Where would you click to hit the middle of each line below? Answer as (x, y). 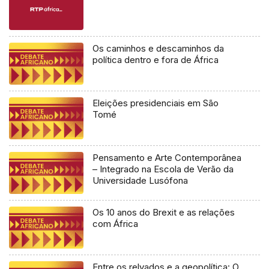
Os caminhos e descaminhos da (159, 49)
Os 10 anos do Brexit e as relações (164, 213)
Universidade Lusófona (141, 181)
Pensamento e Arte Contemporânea (167, 158)
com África (116, 224)
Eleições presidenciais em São (156, 103)
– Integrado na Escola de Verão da (163, 169)
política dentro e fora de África (156, 60)
